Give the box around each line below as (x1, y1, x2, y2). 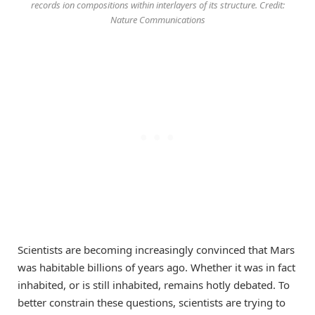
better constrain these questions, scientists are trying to (18, 295, 285, 309)
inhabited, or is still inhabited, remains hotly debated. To (18, 277, 290, 292)
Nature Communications (110, 13, 205, 27)
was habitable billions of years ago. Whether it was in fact (18, 259, 295, 274)
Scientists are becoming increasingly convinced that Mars (18, 242, 295, 257)
